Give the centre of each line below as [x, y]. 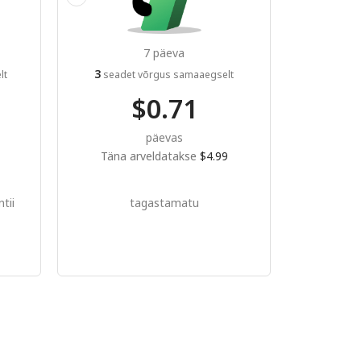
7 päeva [164, 52]
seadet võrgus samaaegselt [167, 74]
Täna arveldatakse [150, 156]
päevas [164, 137]
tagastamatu [164, 202]
